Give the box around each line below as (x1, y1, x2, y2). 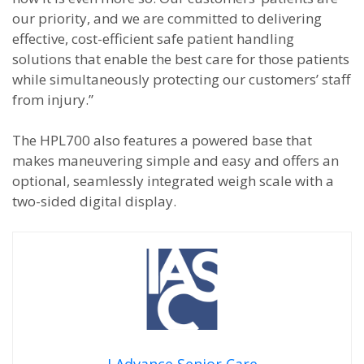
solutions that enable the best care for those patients (12, 50, 349, 68)
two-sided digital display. (12, 192, 180, 210)
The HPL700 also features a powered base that (12, 131, 312, 149)
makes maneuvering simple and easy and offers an (12, 151, 339, 170)
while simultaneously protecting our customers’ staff (12, 70, 350, 89)
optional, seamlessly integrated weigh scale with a (12, 171, 334, 190)
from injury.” (12, 90, 93, 109)
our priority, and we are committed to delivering (12, 9, 322, 28)
